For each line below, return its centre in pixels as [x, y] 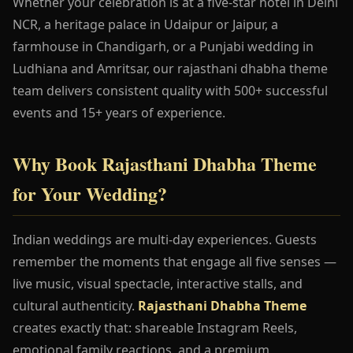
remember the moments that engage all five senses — [175, 261]
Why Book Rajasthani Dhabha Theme [165, 163]
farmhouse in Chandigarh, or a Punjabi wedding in [163, 46]
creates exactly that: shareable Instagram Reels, [155, 327]
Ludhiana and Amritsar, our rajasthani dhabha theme [170, 68]
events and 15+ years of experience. [119, 112]
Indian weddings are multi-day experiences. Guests [165, 239]
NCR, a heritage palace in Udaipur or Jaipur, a [145, 24]
